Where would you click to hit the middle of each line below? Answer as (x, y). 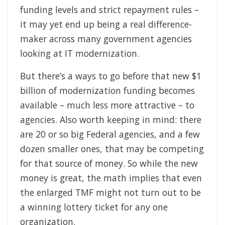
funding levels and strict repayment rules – (109, 10)
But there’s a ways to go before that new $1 (111, 76)
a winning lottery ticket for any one (94, 207)
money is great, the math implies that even (111, 178)
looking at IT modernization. (80, 53)
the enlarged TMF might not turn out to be (110, 193)
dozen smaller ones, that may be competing (112, 149)
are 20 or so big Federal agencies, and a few (110, 134)
